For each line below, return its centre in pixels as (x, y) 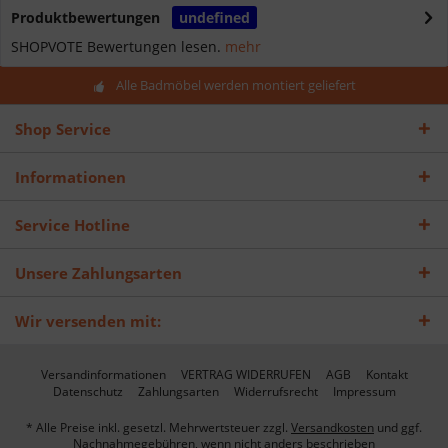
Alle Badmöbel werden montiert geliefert (235, 84)
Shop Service (63, 129)
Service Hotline (72, 225)
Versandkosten (332, 428)
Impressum (364, 392)
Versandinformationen (103, 375)
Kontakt (386, 375)
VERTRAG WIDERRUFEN (245, 375)
